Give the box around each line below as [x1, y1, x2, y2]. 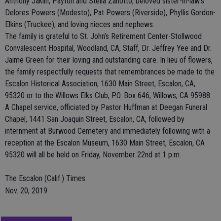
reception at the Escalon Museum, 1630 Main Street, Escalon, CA [5, 138, 205, 147]
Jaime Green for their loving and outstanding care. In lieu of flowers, [5, 55, 213, 65]
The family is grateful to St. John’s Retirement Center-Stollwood [5, 32, 202, 41]
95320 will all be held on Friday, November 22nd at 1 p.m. [5, 150, 181, 159]
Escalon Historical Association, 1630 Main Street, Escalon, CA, [5, 79, 195, 88]
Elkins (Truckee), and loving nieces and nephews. [5, 20, 154, 29]
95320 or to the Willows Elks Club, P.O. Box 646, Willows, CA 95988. [5, 91, 212, 100]
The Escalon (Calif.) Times [5, 174, 85, 183]
